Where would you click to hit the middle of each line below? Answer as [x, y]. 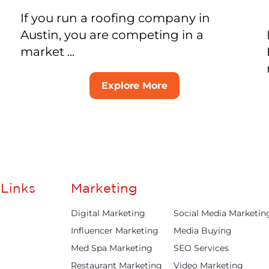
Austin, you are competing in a [112, 35]
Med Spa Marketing [112, 248]
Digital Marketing [108, 213]
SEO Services [201, 248]
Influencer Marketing [115, 231]
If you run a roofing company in [115, 18]
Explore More [134, 86]
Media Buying [203, 231]
